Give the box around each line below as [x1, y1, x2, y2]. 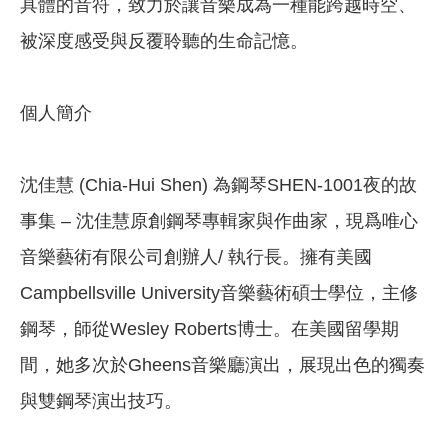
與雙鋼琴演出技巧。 [20, 391, 182, 412]
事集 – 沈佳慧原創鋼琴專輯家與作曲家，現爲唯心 [20, 211, 418, 232]
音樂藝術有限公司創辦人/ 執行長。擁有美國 [20, 247, 372, 268]
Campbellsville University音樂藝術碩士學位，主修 [20, 283, 418, 304]
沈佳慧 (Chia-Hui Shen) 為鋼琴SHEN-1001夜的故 [20, 175, 417, 196]
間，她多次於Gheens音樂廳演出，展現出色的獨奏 [20, 355, 425, 376]
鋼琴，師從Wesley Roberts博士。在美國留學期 [20, 319, 399, 340]
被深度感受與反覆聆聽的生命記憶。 [20, 31, 308, 52]
